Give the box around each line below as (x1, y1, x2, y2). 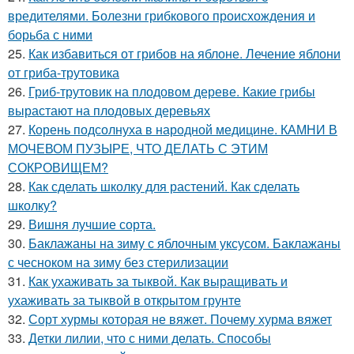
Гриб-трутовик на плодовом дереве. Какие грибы (28, 82, 315, 100)
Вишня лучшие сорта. (28, 215, 156, 233)
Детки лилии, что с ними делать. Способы (28, 329, 271, 347)
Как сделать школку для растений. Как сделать (28, 177, 299, 195)
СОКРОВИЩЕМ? (8, 158, 108, 176)
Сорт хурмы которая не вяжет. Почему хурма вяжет (28, 310, 332, 328)
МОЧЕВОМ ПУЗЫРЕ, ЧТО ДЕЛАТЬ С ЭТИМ (8, 139, 268, 157)
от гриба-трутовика (8, 63, 119, 81)
